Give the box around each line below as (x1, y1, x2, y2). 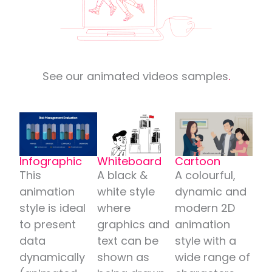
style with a (174, 233, 236, 248)
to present (19, 216, 76, 232)
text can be (97, 233, 159, 248)
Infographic (19, 153, 83, 169)
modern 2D (174, 200, 235, 216)
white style (97, 183, 155, 199)
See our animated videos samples (42, 69, 228, 84)
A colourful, (174, 167, 236, 183)
